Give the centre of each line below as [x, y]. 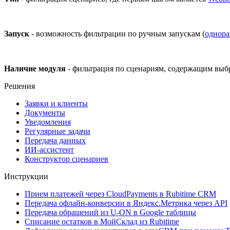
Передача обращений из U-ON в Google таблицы [110, 212]
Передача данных [55, 140]
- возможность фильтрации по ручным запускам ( [117, 33]
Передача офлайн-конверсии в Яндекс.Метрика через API [126, 203]
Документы [45, 112]
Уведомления [48, 122]
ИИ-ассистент [49, 149]
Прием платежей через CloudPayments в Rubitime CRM [120, 194]
